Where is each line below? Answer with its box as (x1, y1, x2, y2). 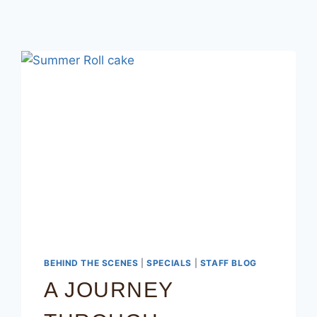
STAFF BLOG (200, 258, 257, 269)
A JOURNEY (44, 278, 173, 302)
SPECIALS (146, 258, 192, 269)
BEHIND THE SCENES (44, 258, 139, 269)
